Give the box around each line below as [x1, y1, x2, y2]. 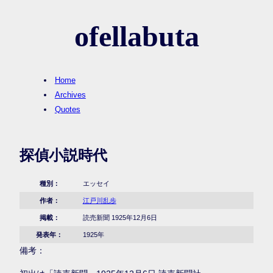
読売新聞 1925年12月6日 [82, 214, 157, 222]
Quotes [54, 105, 80, 115]
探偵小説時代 [19, 147, 107, 164]
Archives [54, 90, 86, 100]
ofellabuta [74, 20, 199, 53]
